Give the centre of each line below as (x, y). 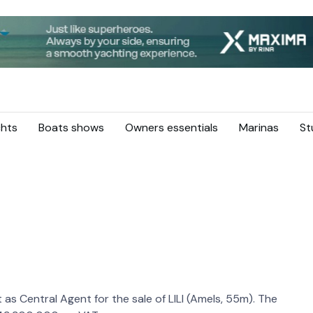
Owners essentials (172, 128)
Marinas (259, 128)
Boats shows (71, 128)
